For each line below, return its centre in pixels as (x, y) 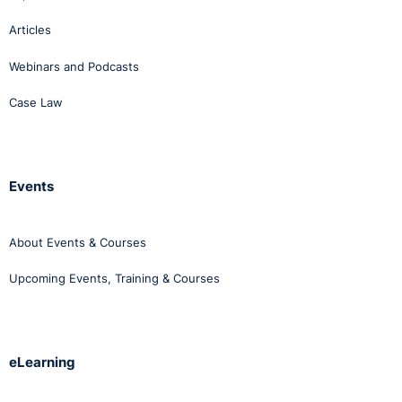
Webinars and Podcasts (74, 66)
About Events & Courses (78, 242)
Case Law (36, 103)
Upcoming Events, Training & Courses (114, 279)
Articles (30, 30)
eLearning (42, 363)
